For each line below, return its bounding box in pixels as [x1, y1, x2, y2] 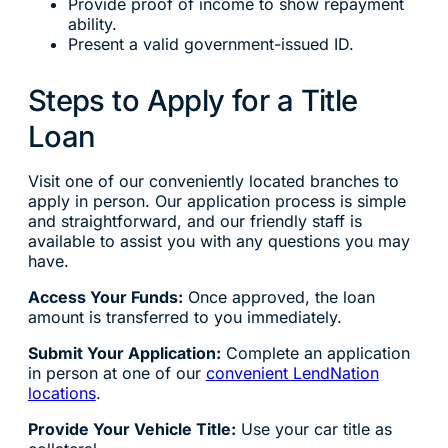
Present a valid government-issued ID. [67, 34, 354, 55]
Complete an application [220, 343, 410, 364]
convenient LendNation [205, 363, 379, 384]
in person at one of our [27, 363, 206, 384]
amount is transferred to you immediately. [27, 307, 342, 328]
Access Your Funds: [27, 287, 183, 308]
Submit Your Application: [27, 343, 221, 364]
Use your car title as [235, 419, 392, 440]
